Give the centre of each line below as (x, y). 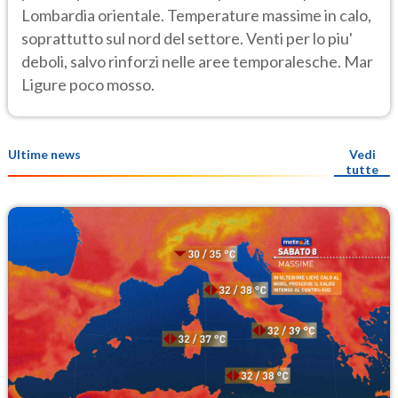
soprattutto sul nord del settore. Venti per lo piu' (187, 38)
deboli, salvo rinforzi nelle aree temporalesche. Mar (197, 61)
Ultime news (44, 155)
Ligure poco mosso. (88, 84)
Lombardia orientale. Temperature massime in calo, (196, 15)
